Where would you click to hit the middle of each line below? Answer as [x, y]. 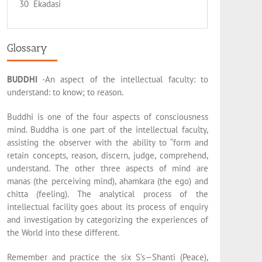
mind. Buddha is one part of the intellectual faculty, [107, 129]
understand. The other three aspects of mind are [107, 168]
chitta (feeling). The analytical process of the [107, 194]
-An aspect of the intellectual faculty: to [123, 79]
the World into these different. [63, 232]
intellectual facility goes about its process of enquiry [107, 206]
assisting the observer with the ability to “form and [107, 142]
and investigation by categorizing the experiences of [107, 219]
